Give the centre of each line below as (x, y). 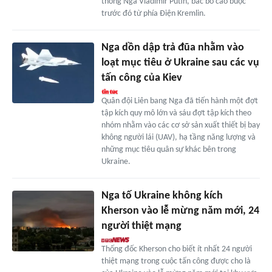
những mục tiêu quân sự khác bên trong (168, 149)
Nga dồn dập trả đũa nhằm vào (172, 47)
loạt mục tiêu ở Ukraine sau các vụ (180, 63)
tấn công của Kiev (141, 78)
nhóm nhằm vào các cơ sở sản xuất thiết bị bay (180, 125)
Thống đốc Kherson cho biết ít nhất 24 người (176, 249)
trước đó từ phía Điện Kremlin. (153, 13)
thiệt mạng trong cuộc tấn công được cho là (176, 261)
